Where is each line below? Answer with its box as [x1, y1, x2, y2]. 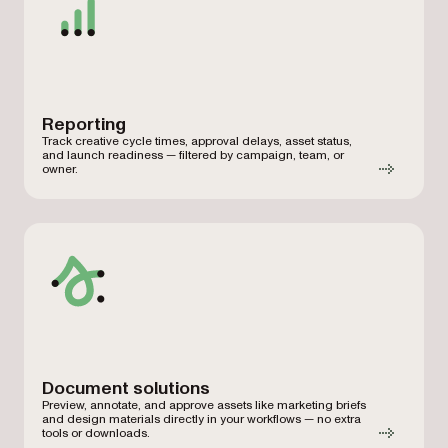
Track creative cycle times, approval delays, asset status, [42, 133, 352, 150]
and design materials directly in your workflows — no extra [42, 411, 361, 428]
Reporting [42, 112, 126, 137]
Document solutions [42, 376, 210, 401]
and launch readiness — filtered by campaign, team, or [42, 147, 344, 164]
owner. [42, 161, 78, 178]
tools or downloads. [42, 425, 150, 442]
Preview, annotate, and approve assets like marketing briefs [42, 397, 366, 414]
